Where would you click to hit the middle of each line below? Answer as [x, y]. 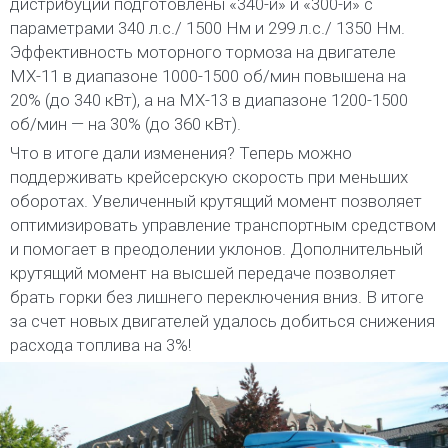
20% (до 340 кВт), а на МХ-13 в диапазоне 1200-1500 [209, 100]
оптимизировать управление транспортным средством [223, 225]
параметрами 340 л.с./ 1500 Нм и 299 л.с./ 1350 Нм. [207, 28]
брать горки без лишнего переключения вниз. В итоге [217, 297]
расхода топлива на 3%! [100, 345]
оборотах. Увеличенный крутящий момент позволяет [216, 201]
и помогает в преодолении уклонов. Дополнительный [216, 249]
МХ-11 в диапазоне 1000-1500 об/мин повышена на [208, 76]
